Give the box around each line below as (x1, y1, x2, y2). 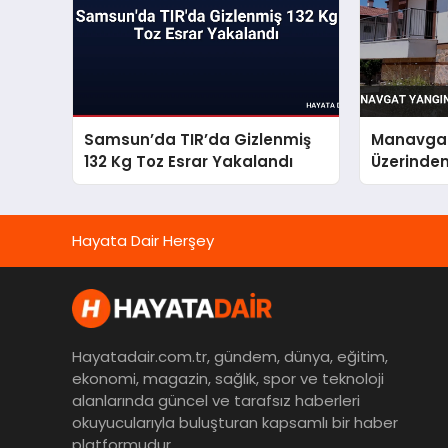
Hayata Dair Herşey (72, 229, 214, 251)
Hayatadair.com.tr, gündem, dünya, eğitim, (72, 346, 388, 368)
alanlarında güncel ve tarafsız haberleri (72, 390, 360, 412)
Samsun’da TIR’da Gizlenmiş (84, 128, 312, 150)
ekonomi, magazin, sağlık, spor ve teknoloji (72, 368, 384, 390)
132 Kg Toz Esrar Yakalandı (84, 150, 294, 172)
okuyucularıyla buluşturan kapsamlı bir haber (72, 412, 398, 434)
